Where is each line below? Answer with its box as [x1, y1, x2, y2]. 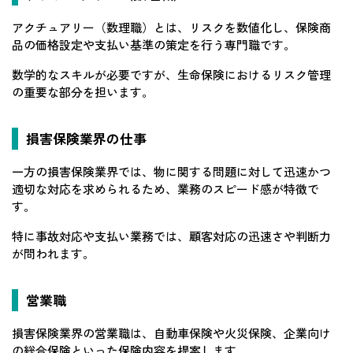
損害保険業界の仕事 [26, 128, 147, 148]
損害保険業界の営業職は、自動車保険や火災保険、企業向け [12, 324, 331, 341]
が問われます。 [12, 244, 95, 262]
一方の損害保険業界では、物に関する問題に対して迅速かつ [12, 162, 331, 180]
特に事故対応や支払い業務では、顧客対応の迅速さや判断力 [12, 227, 331, 244]
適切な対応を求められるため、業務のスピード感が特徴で [12, 180, 319, 197]
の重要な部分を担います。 [12, 83, 154, 100]
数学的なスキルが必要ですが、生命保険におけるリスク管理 [12, 65, 331, 83]
